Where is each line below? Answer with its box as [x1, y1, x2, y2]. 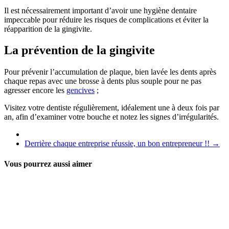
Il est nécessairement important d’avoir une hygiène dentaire [4, 6, 197, 15]
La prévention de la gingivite [4, 43, 155, 57]
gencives [66, 86, 95, 95]
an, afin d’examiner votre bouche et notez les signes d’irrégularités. [4, 112, 219, 122]
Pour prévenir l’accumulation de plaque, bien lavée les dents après [4, 67, 216, 77]
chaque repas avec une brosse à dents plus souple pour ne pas [4, 77, 201, 86]
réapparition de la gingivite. [4, 24, 92, 33]
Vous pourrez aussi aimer [4, 159, 92, 168]
